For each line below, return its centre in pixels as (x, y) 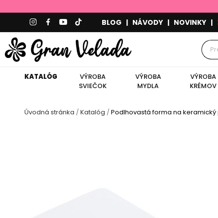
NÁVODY (148, 22)
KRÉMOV (203, 86)
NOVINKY (190, 22)
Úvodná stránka (49, 112)
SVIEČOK (92, 86)
